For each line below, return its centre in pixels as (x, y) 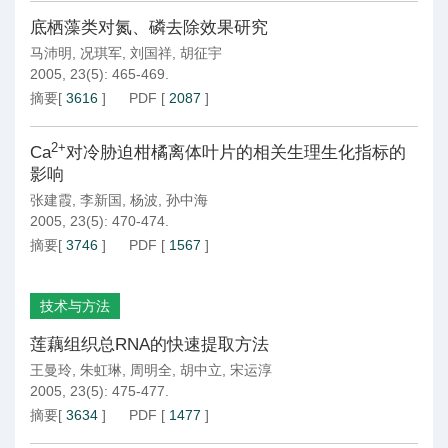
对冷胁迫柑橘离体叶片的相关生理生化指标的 (236, 152)
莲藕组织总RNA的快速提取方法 (149, 344)
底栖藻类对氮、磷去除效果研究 (149, 27)
